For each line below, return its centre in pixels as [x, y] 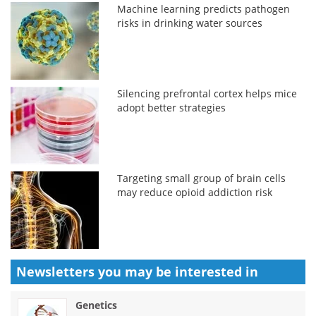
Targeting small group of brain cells [202, 178]
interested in [217, 271]
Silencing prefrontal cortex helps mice [207, 93]
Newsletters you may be [96, 271]
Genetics [96, 305]
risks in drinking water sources [190, 23]
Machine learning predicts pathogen [204, 8]
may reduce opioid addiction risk [195, 192]
